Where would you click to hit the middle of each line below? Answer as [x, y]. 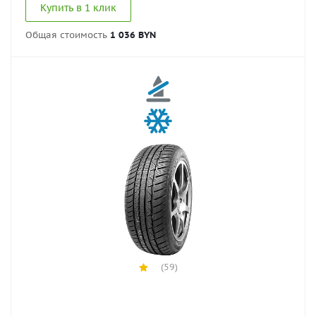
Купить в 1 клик [78, 8]
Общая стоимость [68, 35]
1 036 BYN [133, 35]
